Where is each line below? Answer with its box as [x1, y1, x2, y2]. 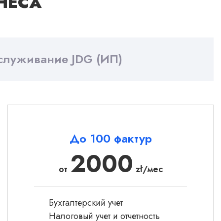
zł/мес [133, 163, 163, 176]
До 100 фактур [69, 130, 152, 147]
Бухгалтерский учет [49, 196, 123, 209]
